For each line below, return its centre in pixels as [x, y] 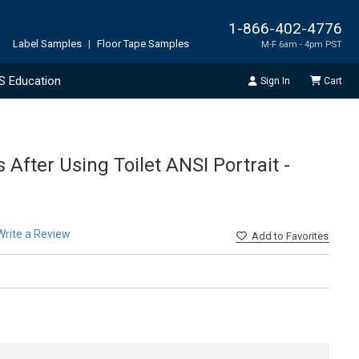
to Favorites [301, 236]
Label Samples [47, 43]
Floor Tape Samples [143, 43]
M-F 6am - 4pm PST [302, 44]
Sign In [275, 81]
